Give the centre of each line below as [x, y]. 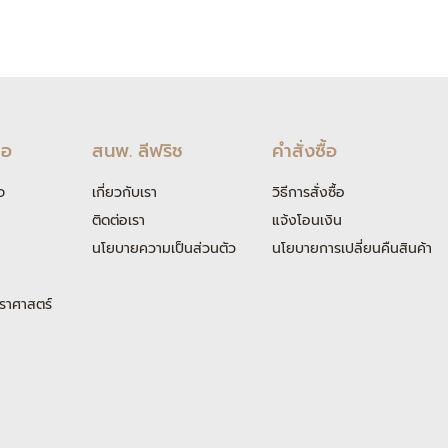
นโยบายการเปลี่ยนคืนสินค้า [352, 249]
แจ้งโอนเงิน [307, 221]
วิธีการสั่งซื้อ [308, 193]
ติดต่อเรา [118, 221]
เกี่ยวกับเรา [124, 193]
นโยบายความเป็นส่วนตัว [164, 249]
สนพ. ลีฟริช [137, 151]
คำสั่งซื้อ [304, 151]
